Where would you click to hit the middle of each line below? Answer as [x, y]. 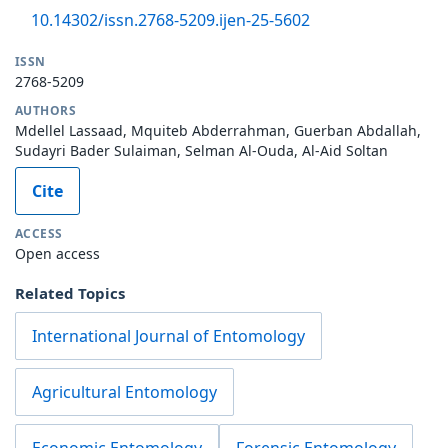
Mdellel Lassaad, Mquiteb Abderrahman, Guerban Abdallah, [218, 130]
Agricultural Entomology [124, 391]
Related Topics [70, 292]
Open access [57, 253]
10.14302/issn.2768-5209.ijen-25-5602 [170, 19]
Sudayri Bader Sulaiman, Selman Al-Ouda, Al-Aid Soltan [201, 150]
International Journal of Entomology [168, 335]
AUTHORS [46, 110]
